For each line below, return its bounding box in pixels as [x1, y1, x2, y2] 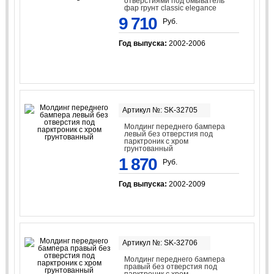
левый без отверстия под [124, 129, 213, 138]
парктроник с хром [124, 136, 189, 146]
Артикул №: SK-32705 [122, 105, 198, 114]
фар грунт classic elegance [124, 4, 217, 13]
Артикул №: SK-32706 [122, 239, 198, 248]
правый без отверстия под [124, 262, 218, 272]
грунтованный [124, 144, 174, 153]
